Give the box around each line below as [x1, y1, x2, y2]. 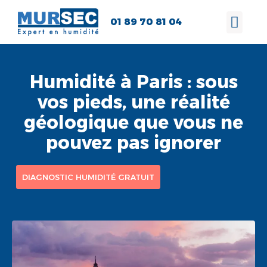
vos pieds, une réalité [37, 91, 230, 113]
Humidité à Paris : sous [29, 70, 238, 93]
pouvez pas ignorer [46, 131, 221, 154]
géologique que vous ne [24, 111, 243, 133]
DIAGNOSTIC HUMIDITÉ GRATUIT [21, 172, 154, 182]
